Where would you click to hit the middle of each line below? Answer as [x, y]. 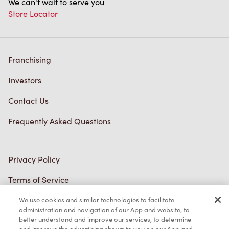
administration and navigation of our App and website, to [105, 210]
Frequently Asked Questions [60, 78]
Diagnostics [30, 198]
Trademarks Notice [43, 157]
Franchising [30, 17]
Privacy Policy [34, 117]
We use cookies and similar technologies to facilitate [97, 200]
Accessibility [31, 178]
